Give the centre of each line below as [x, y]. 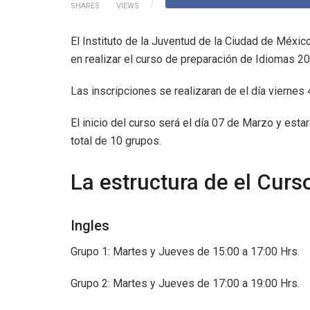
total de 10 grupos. [116, 140]
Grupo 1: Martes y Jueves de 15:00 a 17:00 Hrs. [186, 252]
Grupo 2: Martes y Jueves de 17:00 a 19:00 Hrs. [186, 284]
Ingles [90, 226]
